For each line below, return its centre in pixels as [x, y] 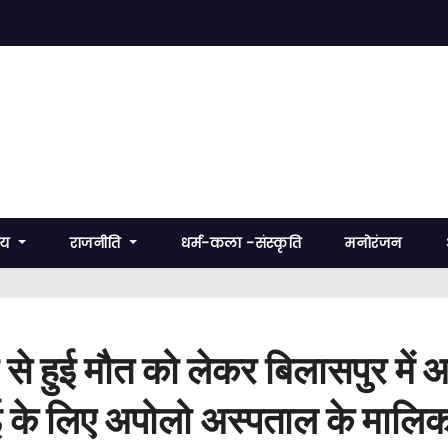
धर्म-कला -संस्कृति [241, 243]
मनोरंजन [373, 243]
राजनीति [97, 243]
